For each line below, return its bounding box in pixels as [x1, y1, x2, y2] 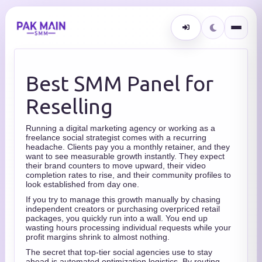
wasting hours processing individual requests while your [26, 223, 231, 232]
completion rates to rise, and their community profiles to [26, 170, 231, 180]
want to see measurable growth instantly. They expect [26, 151, 225, 161]
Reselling [26, 94, 113, 118]
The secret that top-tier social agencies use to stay [26, 247, 212, 257]
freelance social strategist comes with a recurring [26, 133, 206, 142]
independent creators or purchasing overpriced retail [26, 204, 220, 213]
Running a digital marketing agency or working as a [26, 123, 215, 133]
